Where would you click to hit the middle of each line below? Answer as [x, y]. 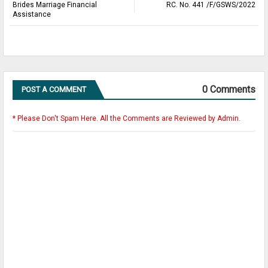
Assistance [32, 14]
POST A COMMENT [54, 89]
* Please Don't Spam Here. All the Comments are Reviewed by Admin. [127, 118]
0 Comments [229, 89]
